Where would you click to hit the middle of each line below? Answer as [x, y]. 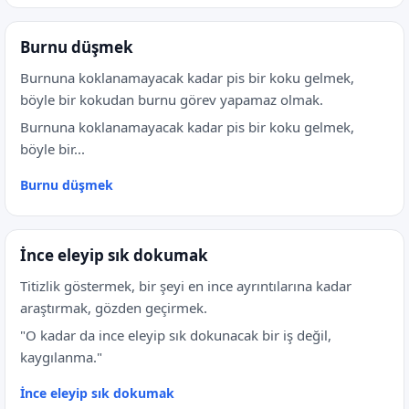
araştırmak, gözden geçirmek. [114, 308]
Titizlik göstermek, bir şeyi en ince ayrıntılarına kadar [186, 286]
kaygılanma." [61, 357]
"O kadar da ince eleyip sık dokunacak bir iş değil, [176, 335]
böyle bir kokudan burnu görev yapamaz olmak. [172, 100]
